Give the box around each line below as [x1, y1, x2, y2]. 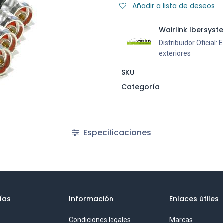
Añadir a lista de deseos [132, 1, 215, 11]
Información [69, 194, 114, 204]
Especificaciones [81, 127, 151, 138]
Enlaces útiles [169, 194, 219, 204]
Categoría [121, 82, 160, 92]
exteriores [159, 49, 191, 57]
